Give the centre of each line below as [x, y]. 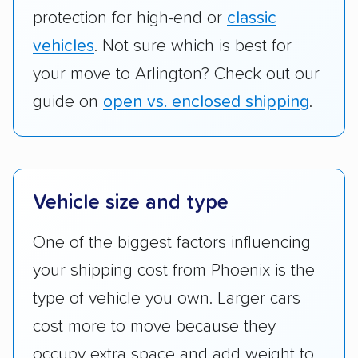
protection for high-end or [130, 19]
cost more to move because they [154, 327]
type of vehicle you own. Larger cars [167, 299]
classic [252, 19]
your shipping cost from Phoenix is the [174, 271]
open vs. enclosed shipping [206, 103]
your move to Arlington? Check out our [176, 75]
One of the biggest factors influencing [172, 243]
